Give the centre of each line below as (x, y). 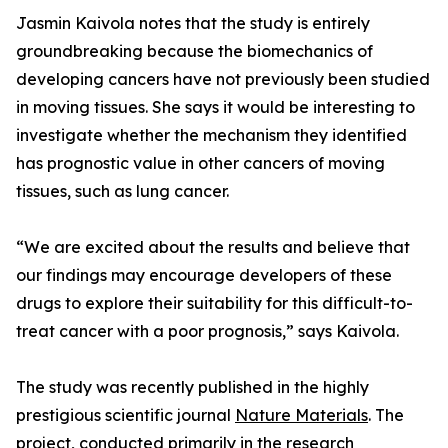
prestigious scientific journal (125, 415)
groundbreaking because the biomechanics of (194, 51)
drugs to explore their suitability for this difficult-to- (214, 303)
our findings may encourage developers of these (204, 275)
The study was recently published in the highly (192, 387)
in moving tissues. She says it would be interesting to (215, 107)
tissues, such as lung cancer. (122, 191)
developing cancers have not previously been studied (223, 79)
